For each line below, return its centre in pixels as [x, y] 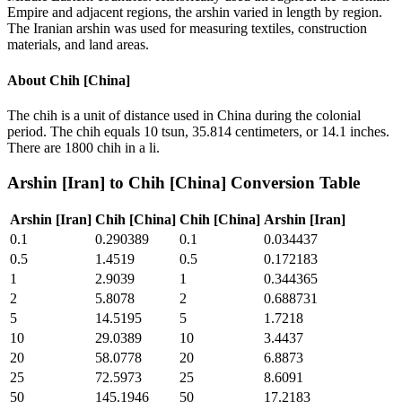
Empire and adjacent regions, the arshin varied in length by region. [195, 13]
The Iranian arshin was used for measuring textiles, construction [187, 29]
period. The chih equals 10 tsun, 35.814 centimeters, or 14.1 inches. [198, 131]
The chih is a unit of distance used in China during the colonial [184, 115]
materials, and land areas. [78, 45]
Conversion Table [293, 182]
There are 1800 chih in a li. [83, 147]
